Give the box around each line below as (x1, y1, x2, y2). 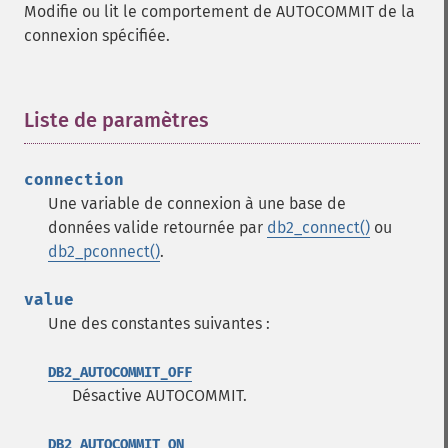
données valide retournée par (48, 218, 267, 237)
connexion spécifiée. (24, 26, 170, 45)
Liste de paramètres (24, 108, 209, 132)
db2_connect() (267, 218, 370, 237)
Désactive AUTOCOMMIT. (72, 386, 247, 405)
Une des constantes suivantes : (48, 314, 270, 333)
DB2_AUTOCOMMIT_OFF (48, 364, 192, 381)
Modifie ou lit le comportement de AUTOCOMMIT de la (24, 2, 415, 21)
